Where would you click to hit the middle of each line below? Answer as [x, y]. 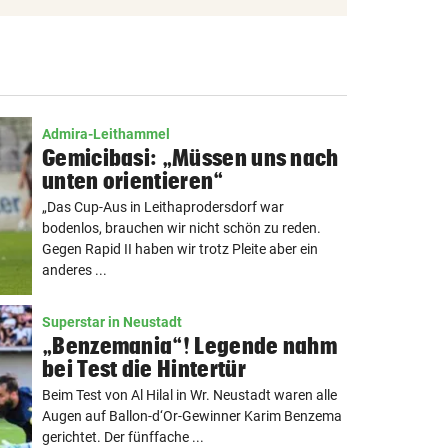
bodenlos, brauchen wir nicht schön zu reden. [181, 228]
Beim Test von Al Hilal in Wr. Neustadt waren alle [189, 395]
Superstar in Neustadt [112, 322]
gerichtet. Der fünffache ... [123, 437]
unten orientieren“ [133, 180]
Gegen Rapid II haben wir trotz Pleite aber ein [180, 249]
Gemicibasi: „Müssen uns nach [190, 157]
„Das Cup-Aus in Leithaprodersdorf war [163, 207]
